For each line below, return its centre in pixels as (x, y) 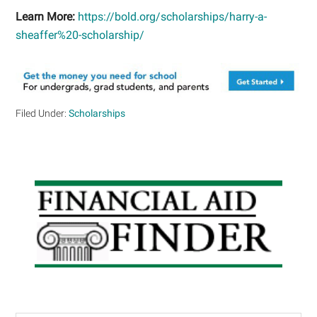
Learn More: (46, 16)
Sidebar (53, 217)
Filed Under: (42, 113)
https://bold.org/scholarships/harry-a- (173, 16)
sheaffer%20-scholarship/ (80, 35)
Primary (53, 192)
